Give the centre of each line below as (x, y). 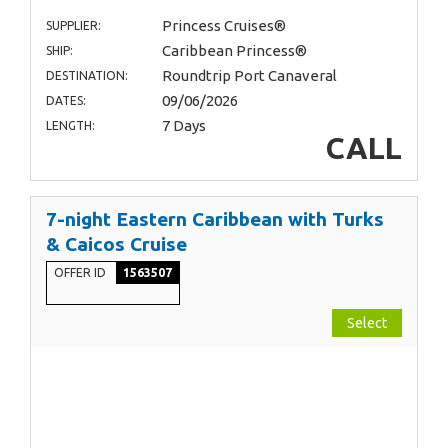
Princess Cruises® (223, 25)
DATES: (66, 100)
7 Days (183, 125)
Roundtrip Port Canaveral (249, 75)
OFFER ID (81, 272)
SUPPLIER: (73, 25)
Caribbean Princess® (234, 50)
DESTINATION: (87, 75)
